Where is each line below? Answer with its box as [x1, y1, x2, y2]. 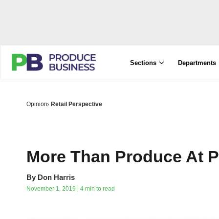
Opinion [26, 101, 47, 108]
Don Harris [38, 173, 75, 181]
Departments [178, 59, 217, 66]
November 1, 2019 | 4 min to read [26, 185, 115, 192]
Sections [130, 59, 157, 66]
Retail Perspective [51, 101, 103, 108]
